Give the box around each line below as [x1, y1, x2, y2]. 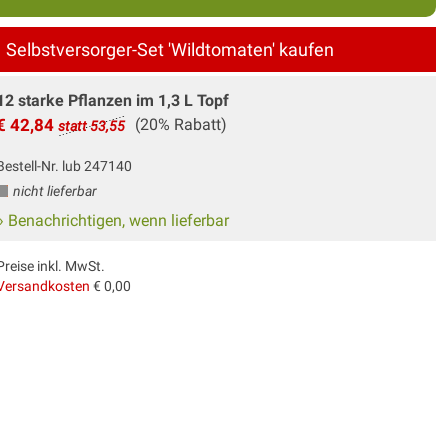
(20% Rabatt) [134, 114, 227, 134]
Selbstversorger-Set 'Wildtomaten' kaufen [5, 38, 334, 60]
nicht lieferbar [9, 182, 97, 199]
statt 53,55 [57, 117, 125, 134]
